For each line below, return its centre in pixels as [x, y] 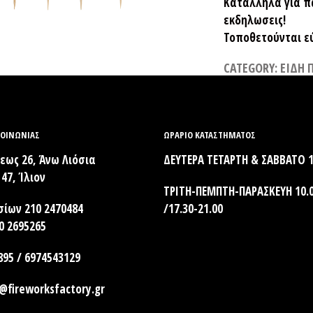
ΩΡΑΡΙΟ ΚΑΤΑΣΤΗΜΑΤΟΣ [210, 135]
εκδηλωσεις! [255, 20]
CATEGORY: [252, 68]
